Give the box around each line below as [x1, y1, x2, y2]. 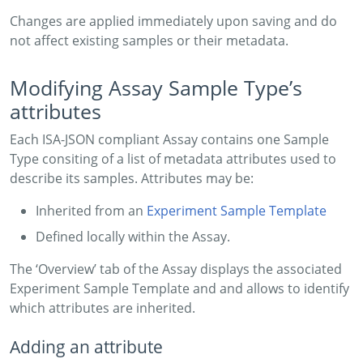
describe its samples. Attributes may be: [10, 169, 254, 187]
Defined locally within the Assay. [36, 227, 230, 246]
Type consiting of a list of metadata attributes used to [10, 149, 336, 168]
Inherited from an [36, 201, 147, 220]
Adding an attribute [10, 335, 163, 358]
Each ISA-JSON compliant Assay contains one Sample [10, 130, 329, 148]
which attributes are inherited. [10, 298, 195, 317]
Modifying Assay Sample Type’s [10, 74, 302, 101]
